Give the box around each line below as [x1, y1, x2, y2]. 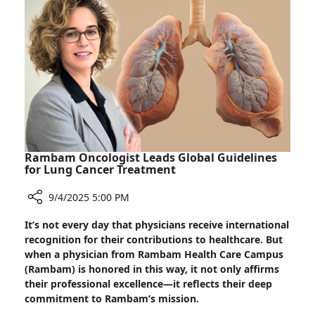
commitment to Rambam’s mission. [25, 292, 199, 306]
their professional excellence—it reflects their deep [25, 277, 272, 291]
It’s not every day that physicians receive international [25, 218, 289, 232]
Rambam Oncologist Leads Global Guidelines [25, 150, 277, 166]
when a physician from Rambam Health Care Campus [25, 247, 283, 262]
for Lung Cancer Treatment [25, 162, 176, 178]
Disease [100, 5, 137, 20]
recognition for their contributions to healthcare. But [25, 233, 283, 247]
